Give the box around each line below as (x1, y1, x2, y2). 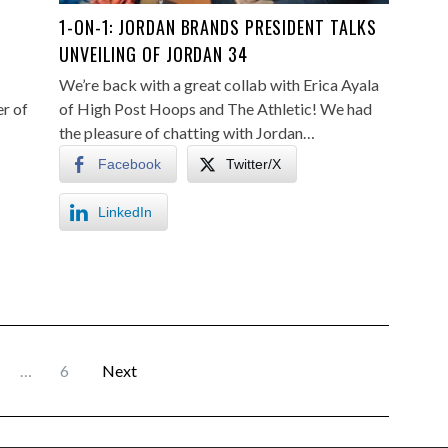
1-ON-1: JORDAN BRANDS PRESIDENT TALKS (59, 14, 378, 40)
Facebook (98, 156, 161, 172)
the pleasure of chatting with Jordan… (59, 123, 315, 142)
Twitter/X (226, 156, 281, 172)
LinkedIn (98, 204, 152, 220)
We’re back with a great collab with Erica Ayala (59, 75, 379, 94)
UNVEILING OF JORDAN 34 (59, 41, 248, 67)
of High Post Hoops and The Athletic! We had (59, 99, 372, 118)
